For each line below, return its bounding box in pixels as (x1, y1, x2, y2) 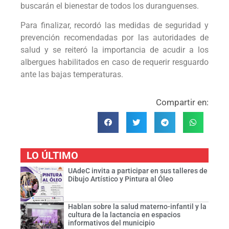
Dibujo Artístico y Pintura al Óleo (67, 174, 173, 183)
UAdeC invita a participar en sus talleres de (67, 166, 208, 175)
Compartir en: (156, 97, 209, 108)
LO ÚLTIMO (27, 149, 78, 162)
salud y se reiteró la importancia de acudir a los (20, 45, 209, 55)
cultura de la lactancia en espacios (67, 210, 180, 219)
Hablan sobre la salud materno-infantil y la (67, 202, 207, 211)
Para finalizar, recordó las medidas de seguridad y (20, 20, 209, 30)
